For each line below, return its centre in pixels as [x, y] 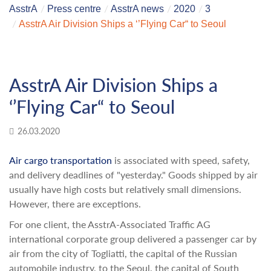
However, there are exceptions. [75, 204]
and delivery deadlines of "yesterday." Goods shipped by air [133, 175]
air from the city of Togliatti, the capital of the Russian [123, 253]
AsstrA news [137, 9]
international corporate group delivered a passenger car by [133, 239]
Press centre [74, 9]
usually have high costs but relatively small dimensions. [125, 189]
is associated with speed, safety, [181, 160]
